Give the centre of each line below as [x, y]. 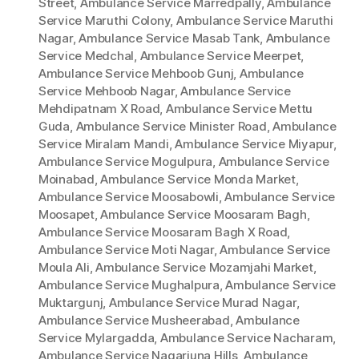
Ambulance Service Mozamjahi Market [204, 268]
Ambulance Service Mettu [239, 109]
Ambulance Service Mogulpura [126, 162]
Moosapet [67, 215]
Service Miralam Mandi [104, 144]
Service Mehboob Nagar [107, 91]
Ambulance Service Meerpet [220, 56]
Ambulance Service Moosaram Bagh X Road [163, 232]
